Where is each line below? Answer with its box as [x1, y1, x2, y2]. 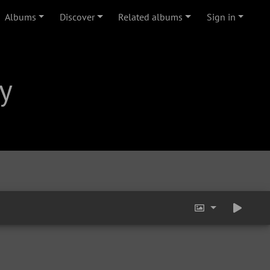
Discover [60, 11, 95, 23]
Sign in [206, 11, 236, 23]
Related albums [118, 11, 183, 23]
